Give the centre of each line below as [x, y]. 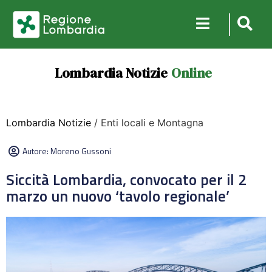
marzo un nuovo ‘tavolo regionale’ [120, 196]
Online [191, 73]
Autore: [36, 151]
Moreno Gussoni [81, 151]
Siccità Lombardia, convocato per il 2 [126, 180]
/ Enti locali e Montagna [147, 123]
